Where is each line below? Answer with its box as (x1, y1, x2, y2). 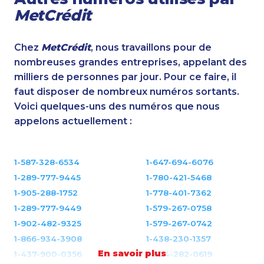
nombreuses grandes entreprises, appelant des (14, 56, 247, 68)
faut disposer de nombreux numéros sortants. (14, 85, 239, 97)
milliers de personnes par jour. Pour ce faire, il (14, 71, 236, 82)
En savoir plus (98, 247, 166, 259)
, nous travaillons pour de (91, 41, 212, 53)
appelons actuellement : (14, 115, 132, 127)
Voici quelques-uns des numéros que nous (14, 100, 220, 112)
